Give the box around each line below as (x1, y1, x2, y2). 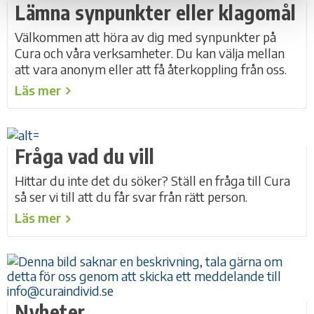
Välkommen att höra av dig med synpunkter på (15, 28, 276, 45)
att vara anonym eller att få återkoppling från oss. (15, 60, 287, 77)
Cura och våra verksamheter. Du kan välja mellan (15, 44, 285, 61)
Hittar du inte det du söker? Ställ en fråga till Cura (15, 172, 290, 189)
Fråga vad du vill (15, 143, 155, 168)
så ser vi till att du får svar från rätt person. (15, 188, 247, 205)
